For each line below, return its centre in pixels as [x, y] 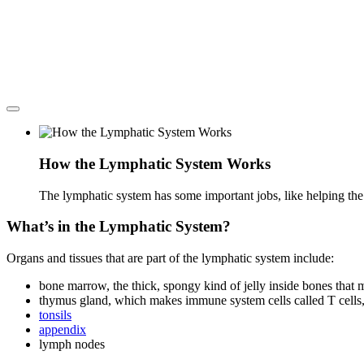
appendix [63, 329]
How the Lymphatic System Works [155, 163]
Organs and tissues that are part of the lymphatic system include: [170, 258]
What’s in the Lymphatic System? [119, 227]
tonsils [55, 315]
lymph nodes [72, 344]
